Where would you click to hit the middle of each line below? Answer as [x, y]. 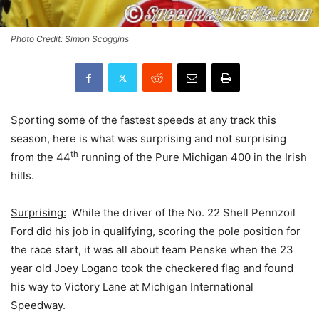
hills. [22, 176]
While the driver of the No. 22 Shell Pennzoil [181, 213]
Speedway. [38, 305]
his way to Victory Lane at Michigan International [132, 287]
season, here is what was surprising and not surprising [148, 138]
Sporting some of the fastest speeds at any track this [143, 120]
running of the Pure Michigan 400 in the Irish [193, 157]
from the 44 [41, 157]
